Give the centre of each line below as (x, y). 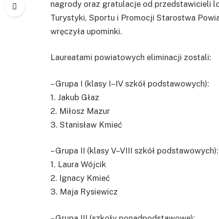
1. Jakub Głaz (75, 97)
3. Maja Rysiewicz (84, 192)
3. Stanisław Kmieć (86, 124)
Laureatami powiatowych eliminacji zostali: (131, 57)
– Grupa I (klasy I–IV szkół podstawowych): (130, 83)
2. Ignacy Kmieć (80, 178)
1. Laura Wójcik (78, 164)
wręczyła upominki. (86, 31)
